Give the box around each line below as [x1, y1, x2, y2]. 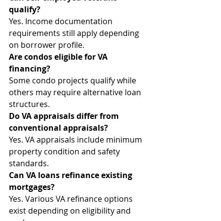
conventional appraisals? [9, 122, 108, 133]
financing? [9, 63, 50, 74]
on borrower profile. [9, 39, 84, 50]
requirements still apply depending [9, 28, 141, 38]
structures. [9, 99, 50, 110]
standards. [9, 158, 49, 169]
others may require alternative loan [9, 87, 143, 98]
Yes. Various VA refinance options [9, 193, 135, 204]
